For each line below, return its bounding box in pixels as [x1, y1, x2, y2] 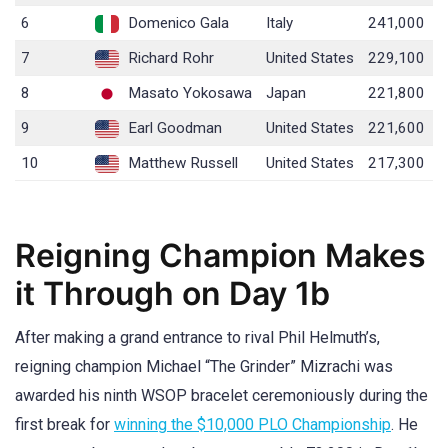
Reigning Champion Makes [15, 236, 426, 276]
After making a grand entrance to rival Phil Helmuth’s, [15, 328, 380, 348]
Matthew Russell [124, 153, 239, 172]
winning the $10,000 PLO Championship [114, 415, 391, 435]
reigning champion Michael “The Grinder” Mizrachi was [15, 357, 393, 377]
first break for [15, 415, 114, 435]
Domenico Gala [124, 13, 230, 32]
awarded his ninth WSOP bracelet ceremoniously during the [15, 386, 428, 406]
